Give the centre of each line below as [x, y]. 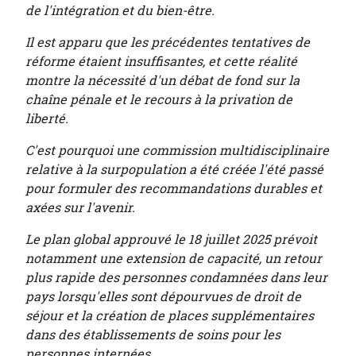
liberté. [47, 118]
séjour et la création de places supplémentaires [170, 315]
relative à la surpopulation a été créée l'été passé [174, 169]
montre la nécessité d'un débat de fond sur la [163, 80]
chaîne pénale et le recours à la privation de [159, 99]
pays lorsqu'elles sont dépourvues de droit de [163, 296]
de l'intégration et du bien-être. [120, 10]
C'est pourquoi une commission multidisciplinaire [177, 150]
